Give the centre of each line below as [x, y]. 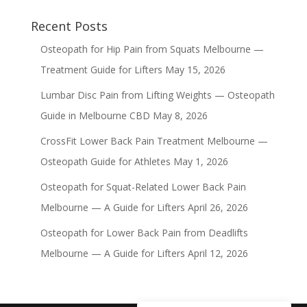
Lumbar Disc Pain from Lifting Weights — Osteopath [157, 95]
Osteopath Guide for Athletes [105, 161]
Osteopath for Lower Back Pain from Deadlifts [144, 233]
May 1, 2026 [200, 161]
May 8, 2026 [180, 115]
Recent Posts [69, 26]
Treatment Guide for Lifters [101, 70]
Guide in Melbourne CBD [95, 115]
